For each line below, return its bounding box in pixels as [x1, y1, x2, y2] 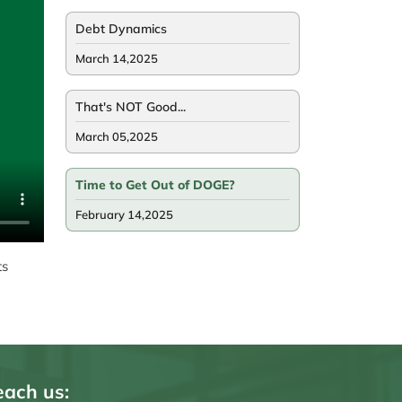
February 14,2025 [75, 207, 173, 223]
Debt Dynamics [75, 21, 167, 38]
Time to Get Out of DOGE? [75, 177, 235, 194]
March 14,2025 [75, 51, 158, 66]
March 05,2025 [75, 129, 158, 144]
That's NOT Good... [75, 99, 186, 116]
